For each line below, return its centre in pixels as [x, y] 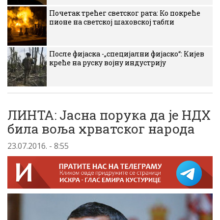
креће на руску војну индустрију [108, 63]
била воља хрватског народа [101, 129]
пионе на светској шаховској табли [112, 22]
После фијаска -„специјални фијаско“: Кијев [127, 54]
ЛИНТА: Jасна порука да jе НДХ [109, 115]
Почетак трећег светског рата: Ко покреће [125, 13]
